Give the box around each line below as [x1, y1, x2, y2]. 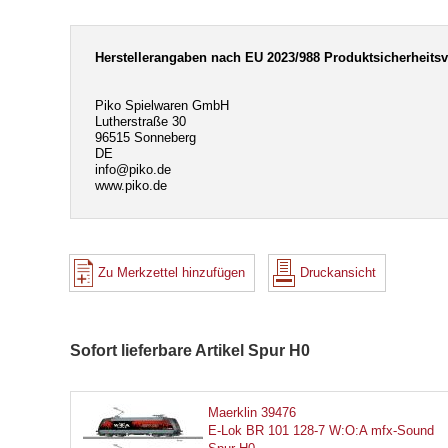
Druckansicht [300, 265, 377, 280]
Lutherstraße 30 [95, 114, 186, 129]
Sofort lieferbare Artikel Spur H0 [70, 342, 310, 359]
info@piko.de [95, 162, 171, 177]
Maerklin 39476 [208, 405, 296, 420]
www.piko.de [95, 178, 167, 193]
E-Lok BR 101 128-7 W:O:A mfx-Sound [208, 423, 434, 438]
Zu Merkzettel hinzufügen [98, 265, 246, 280]
